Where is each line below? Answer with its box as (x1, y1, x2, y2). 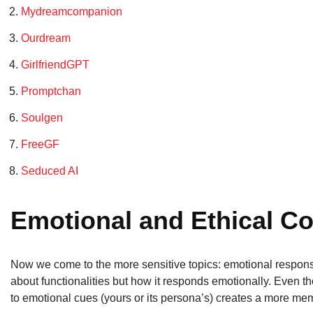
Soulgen (21, 111, 63, 124)
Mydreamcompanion (21, 5, 122, 17)
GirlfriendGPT (21, 58, 89, 71)
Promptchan (21, 85, 81, 97)
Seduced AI (21, 164, 78, 177)
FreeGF (21, 138, 59, 150)
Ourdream (21, 31, 71, 44)
